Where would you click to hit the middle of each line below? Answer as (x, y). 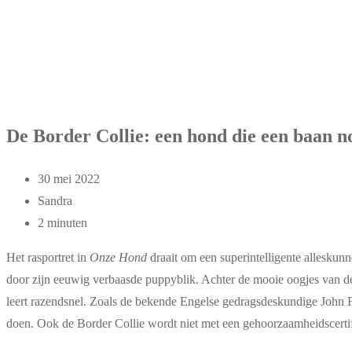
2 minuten (62, 222)
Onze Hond (118, 257)
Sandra (55, 200)
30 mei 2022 (69, 178)
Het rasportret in (48, 257)
